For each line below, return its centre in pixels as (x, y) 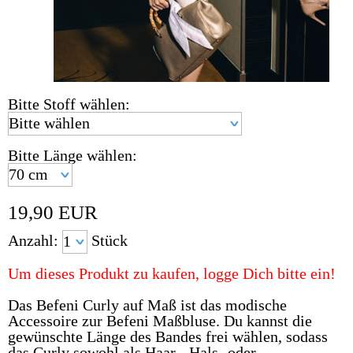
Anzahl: (35, 240)
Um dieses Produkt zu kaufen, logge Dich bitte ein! (172, 273)
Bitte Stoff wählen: (69, 104)
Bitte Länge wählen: (72, 155)
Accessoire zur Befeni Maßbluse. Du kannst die (160, 320)
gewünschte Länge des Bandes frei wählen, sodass (168, 336)
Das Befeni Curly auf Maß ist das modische (147, 305)
